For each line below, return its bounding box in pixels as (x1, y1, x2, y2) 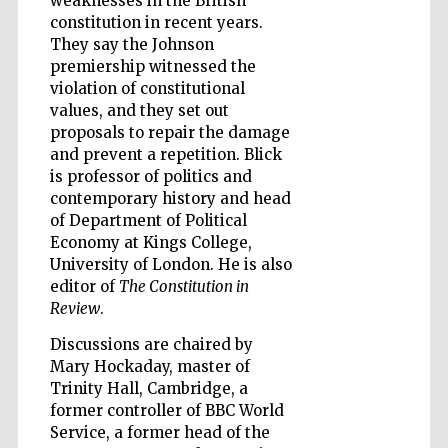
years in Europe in (336, 142, 421, 155)
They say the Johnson (49, 35, 214, 54)
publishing (353, 115, 405, 128)
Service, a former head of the (49, 423, 270, 442)
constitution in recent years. (49, 13, 263, 32)
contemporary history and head (49, 189, 291, 208)
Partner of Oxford (337, 355, 421, 368)
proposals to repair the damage (49, 123, 290, 142)
